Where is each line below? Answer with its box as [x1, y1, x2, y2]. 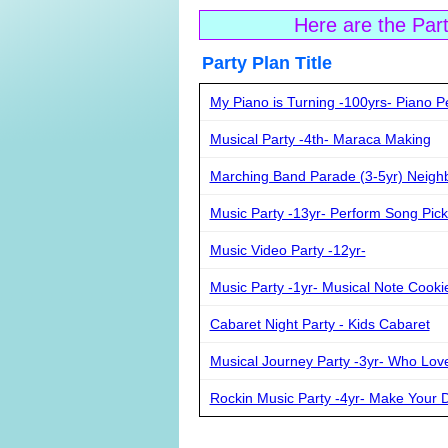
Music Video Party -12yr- [209, 242, 366, 258]
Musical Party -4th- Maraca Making [209, 131, 431, 147]
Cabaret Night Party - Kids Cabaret [209, 316, 430, 332]
